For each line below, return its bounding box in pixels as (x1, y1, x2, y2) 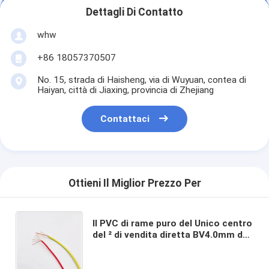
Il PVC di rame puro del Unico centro (92, 217, 252, 229)
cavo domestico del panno (92, 252, 211, 263)
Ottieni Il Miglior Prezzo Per (68, 177, 201, 190)
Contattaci (100, 113, 150, 125)
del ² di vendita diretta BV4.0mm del (92, 229, 250, 240)
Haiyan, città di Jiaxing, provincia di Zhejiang (37, 84, 214, 95)
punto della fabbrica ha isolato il (92, 240, 237, 252)
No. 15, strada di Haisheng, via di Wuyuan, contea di (37, 74, 246, 85)
